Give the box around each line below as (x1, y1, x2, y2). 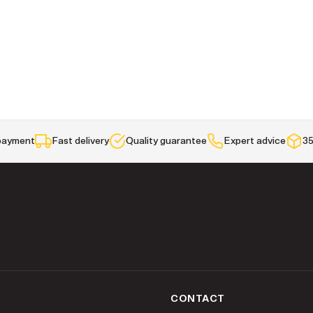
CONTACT (170, 293, 225, 304)
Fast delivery (52, 136, 109, 146)
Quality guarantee (126, 136, 207, 146)
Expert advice (224, 136, 286, 146)
